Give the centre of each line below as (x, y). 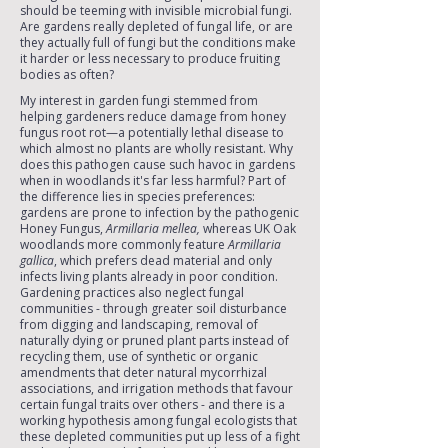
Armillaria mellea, (154, 228)
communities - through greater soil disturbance (153, 308)
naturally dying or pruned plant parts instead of (154, 340)
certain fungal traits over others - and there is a (152, 404)
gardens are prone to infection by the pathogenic (159, 212)
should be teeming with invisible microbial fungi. (156, 10)
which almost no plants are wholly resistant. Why (156, 148)
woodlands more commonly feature (124, 244)
